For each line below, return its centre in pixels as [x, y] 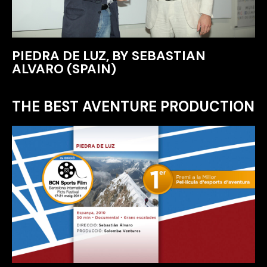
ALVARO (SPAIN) [64, 69]
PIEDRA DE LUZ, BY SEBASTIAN [109, 56]
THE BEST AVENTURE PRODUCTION [133, 106]
